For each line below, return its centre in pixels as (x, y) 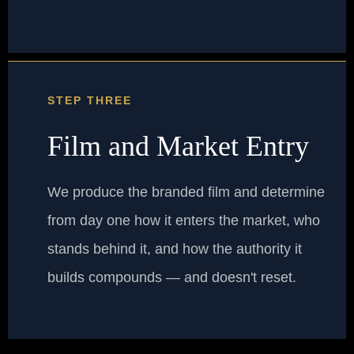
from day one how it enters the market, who (184, 221)
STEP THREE (90, 101)
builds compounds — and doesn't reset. (172, 278)
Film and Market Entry (178, 147)
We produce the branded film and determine (186, 192)
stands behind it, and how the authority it (175, 249)
